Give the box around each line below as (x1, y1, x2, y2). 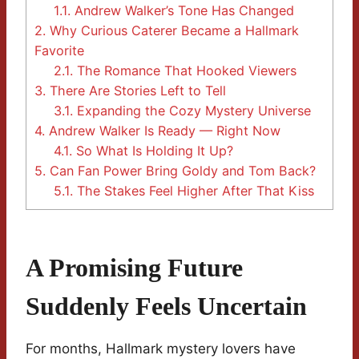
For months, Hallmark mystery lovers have (26, 341, 296, 357)
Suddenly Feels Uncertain (26, 292, 307, 321)
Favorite (34, 42, 84, 59)
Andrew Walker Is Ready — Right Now (45, 123, 280, 139)
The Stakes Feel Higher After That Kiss (73, 183, 315, 200)
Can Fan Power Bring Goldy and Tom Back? (46, 163, 316, 179)
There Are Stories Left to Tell (46, 83, 226, 99)
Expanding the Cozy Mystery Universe (73, 103, 312, 119)
